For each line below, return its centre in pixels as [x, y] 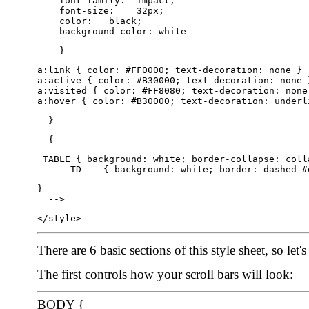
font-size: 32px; [101, 11]
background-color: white [112, 31]
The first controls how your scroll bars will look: [165, 274]
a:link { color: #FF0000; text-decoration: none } [170, 70]
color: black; [90, 21]
